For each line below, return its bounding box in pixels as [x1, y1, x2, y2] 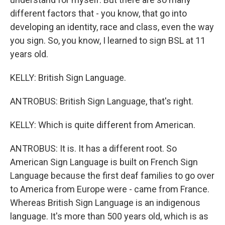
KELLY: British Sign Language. [10, 72, 126, 83]
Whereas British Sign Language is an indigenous [10, 197, 200, 208]
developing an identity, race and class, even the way [10, 22, 214, 32]
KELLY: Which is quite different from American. [10, 120, 195, 130]
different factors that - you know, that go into [10, 8, 187, 19]
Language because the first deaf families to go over [10, 170, 214, 181]
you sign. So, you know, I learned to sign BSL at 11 [10, 35, 205, 46]
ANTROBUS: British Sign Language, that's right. [10, 96, 193, 106]
